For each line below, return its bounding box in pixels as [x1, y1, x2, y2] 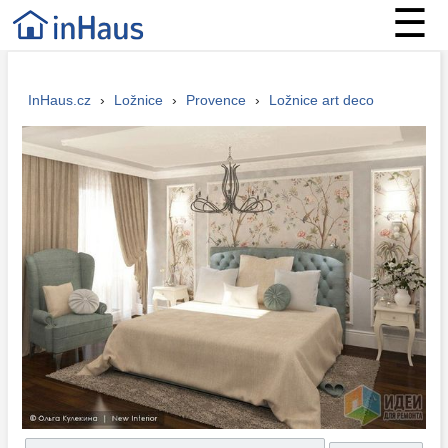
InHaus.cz [27, 92, 91, 108]
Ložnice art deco [268, 92, 374, 108]
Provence [185, 92, 246, 108]
